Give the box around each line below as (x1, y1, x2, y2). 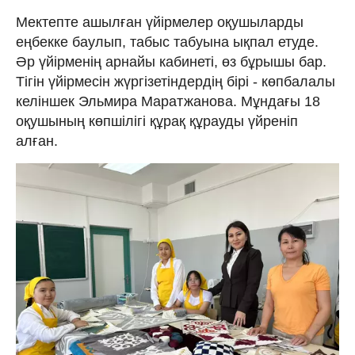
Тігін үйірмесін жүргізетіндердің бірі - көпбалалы (16, 73, 335, 90)
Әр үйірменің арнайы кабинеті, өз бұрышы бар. (16, 53, 326, 70)
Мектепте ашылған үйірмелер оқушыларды (16, 13, 303, 30)
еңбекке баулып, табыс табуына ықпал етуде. (16, 33, 319, 50)
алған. (16, 132, 58, 149)
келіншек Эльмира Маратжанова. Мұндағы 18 (16, 93, 320, 109)
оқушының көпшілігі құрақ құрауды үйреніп (16, 113, 298, 129)
